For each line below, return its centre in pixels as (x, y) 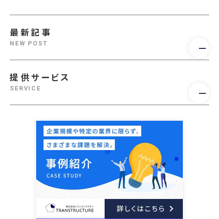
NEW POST (29, 43)
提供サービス (40, 77)
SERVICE (25, 88)
